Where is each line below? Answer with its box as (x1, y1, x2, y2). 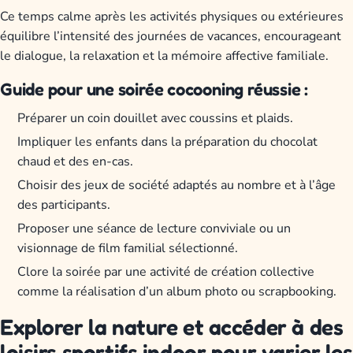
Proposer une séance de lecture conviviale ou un (17, 219, 292, 237)
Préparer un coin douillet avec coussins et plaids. (17, 110, 294, 128)
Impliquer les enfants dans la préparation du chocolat (17, 133, 318, 151)
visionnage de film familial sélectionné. (17, 239, 239, 257)
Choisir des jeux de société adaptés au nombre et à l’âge (17, 176, 336, 195)
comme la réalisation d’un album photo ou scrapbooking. (17, 282, 337, 300)
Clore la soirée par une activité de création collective (17, 262, 315, 281)
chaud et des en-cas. (17, 153, 134, 171)
